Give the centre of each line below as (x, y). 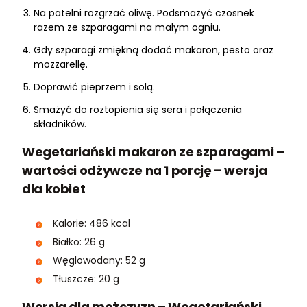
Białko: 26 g (79, 242)
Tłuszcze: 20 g (86, 279)
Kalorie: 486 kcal (91, 224)
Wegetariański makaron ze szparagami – (153, 152)
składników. (60, 124)
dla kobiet (54, 189)
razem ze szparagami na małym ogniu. (127, 28)
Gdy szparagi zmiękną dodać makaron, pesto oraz (153, 50)
